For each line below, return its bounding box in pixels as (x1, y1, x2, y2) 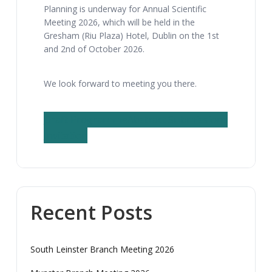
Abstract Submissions (127, 113, 228, 126)
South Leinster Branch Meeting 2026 (30, 243, 174, 255)
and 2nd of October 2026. (43, 43, 144, 55)
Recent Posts (30, 199, 152, 225)
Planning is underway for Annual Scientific (43, 3, 206, 15)
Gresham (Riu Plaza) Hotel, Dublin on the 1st (43, 30, 219, 41)
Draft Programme (43, 113, 127, 126)
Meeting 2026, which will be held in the (43, 16, 195, 28)
